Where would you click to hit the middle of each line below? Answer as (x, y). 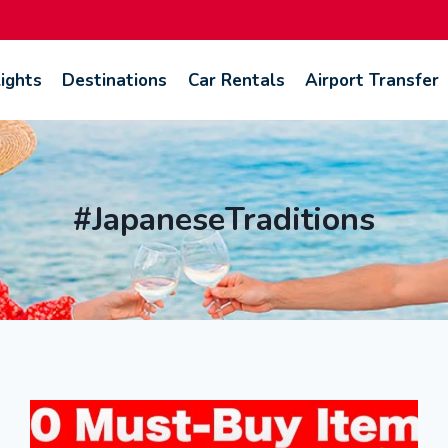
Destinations (115, 80)
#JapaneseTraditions (224, 219)
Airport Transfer (371, 80)
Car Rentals (236, 80)
